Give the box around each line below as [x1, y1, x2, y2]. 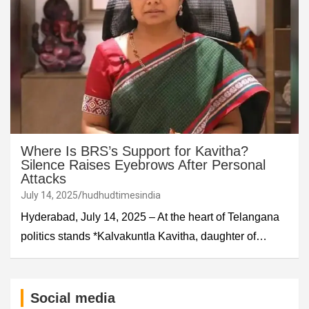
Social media [30, 290, 115, 306]
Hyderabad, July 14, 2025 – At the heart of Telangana [21, 210, 279, 223]
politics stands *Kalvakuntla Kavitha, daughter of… [21, 230, 267, 242]
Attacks [21, 170, 66, 186]
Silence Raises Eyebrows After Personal [21, 157, 266, 172]
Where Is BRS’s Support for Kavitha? [21, 143, 248, 159]
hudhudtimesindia [82, 189, 161, 201]
